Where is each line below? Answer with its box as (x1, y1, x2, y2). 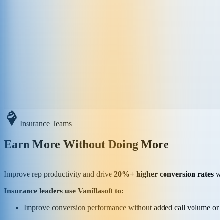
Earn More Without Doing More (4, 137, 169, 151)
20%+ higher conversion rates (114, 169, 214, 178)
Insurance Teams (20, 119, 72, 128)
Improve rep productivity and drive (4, 169, 114, 178)
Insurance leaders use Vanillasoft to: (4, 186, 124, 195)
